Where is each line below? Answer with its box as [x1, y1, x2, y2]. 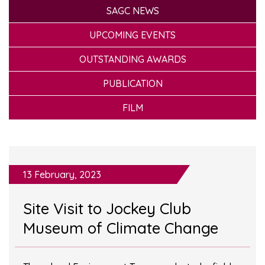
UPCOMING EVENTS [89, 28, 176, 41]
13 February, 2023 [23, 169, 101, 181]
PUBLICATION [102, 77, 163, 89]
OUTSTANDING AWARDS [79, 53, 186, 65]
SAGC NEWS [106, 4, 159, 17]
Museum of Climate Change [23, 218, 218, 238]
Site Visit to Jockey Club [23, 199, 191, 219]
